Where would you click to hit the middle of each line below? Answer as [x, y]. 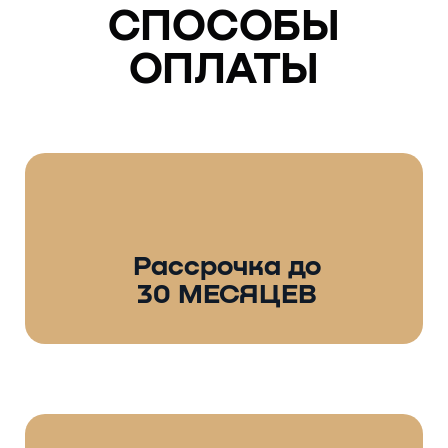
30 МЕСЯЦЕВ [226, 294]
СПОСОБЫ [224, 27]
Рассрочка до [226, 266]
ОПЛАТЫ [224, 70]
